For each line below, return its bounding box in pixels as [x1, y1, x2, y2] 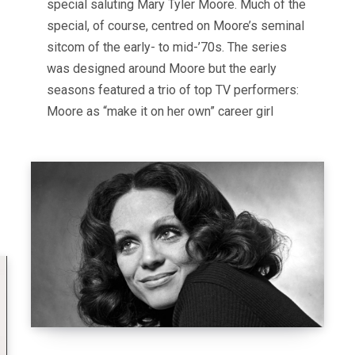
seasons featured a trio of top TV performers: [47, 82, 299, 97]
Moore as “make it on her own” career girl [47, 103, 273, 119]
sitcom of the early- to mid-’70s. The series [47, 39, 287, 55]
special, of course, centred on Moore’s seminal [47, 17, 304, 33]
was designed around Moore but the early [47, 60, 277, 76]
